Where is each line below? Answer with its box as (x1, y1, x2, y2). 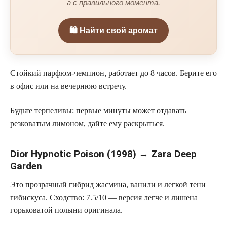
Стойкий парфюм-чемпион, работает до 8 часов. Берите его (10, 68, 217, 78)
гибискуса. (10, 193, 50, 202)
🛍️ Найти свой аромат (69, 26, 158, 35)
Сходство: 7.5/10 (50, 193, 106, 202)
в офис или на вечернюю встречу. (10, 81, 127, 90)
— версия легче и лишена (106, 193, 198, 202)
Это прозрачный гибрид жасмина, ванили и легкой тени (10, 180, 206, 189)
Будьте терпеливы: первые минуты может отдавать (10, 106, 186, 115)
